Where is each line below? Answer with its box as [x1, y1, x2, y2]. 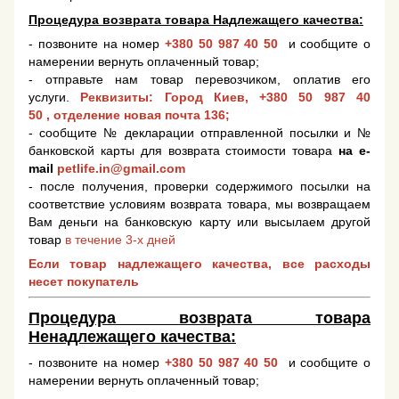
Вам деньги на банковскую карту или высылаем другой [28, 215, 370, 230]
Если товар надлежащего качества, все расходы [28, 256, 370, 272]
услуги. [28, 90, 81, 105]
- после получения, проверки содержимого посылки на [28, 179, 370, 194]
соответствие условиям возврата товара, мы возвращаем [28, 197, 370, 212]
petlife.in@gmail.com [57, 161, 185, 176]
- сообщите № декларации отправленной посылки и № [28, 126, 370, 141]
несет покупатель [28, 274, 139, 289]
